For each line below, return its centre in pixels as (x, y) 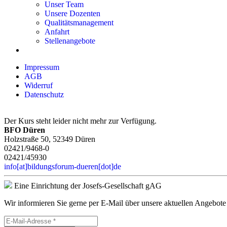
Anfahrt (57, 32)
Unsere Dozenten (72, 13)
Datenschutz (44, 94)
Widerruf (39, 85)
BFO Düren (25, 130)
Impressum (42, 67)
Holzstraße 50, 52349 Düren (50, 139)
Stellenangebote (70, 41)
